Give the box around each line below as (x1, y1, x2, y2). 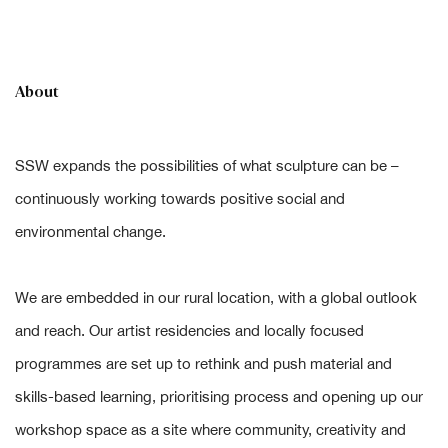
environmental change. (15, 223, 168, 241)
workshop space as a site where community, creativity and (15, 421, 406, 439)
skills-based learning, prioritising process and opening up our (15, 388, 423, 406)
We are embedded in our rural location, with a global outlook (15, 289, 417, 307)
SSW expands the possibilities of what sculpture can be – (15, 157, 399, 175)
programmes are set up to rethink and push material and (15, 355, 392, 373)
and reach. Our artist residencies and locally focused (15, 322, 364, 340)
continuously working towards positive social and (15, 190, 345, 208)
